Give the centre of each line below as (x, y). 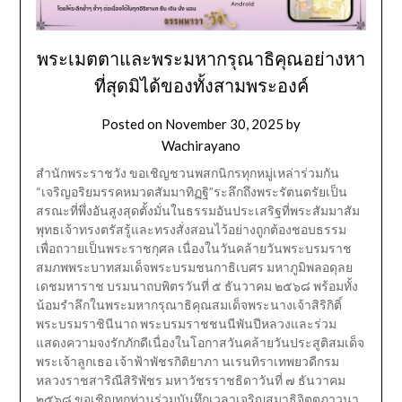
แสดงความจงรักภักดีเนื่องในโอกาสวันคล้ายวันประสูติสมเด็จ (200, 342)
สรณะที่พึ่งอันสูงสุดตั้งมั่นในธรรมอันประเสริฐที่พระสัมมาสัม (197, 210)
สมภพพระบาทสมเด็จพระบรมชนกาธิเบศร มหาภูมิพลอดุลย (194, 267)
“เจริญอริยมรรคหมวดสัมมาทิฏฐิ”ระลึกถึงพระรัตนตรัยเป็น (191, 191)
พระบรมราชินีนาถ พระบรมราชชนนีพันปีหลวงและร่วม (186, 323)
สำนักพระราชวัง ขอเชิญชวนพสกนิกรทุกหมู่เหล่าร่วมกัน (187, 172)
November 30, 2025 (224, 123)
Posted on (133, 123)
